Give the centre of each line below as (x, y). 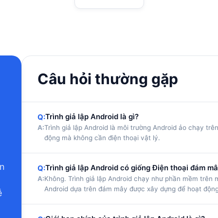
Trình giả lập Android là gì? (92, 117)
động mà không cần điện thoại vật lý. (102, 138)
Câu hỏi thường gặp (108, 79)
